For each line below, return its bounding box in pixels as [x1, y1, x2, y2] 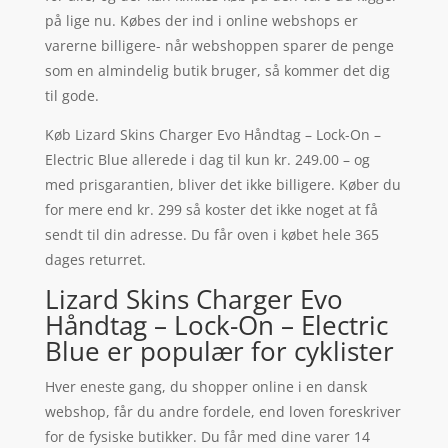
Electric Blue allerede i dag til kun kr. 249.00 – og [44, 149, 370, 169]
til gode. [44, 85, 99, 105]
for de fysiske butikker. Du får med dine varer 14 [44, 426, 370, 446]
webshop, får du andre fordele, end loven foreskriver [44, 401, 401, 421]
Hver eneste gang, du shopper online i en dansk [44, 376, 367, 396]
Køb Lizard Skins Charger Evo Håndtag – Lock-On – [44, 124, 381, 144]
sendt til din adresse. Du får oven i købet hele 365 [44, 224, 379, 244]
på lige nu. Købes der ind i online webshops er [44, 10, 358, 30]
